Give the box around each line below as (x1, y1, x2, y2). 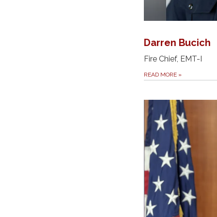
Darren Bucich (144, 37, 211, 49)
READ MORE (144, 71, 178, 78)
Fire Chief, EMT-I (144, 54, 202, 64)
